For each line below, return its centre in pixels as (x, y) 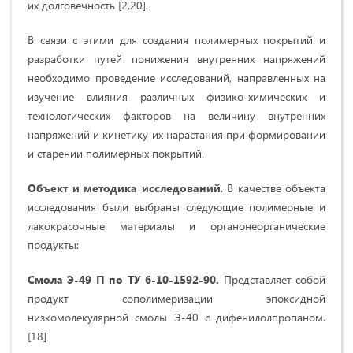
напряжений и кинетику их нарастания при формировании (176, 135)
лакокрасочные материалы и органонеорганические (176, 226)
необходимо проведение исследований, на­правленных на (176, 78)
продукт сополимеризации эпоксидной (176, 299)
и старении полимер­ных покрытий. (116, 154)
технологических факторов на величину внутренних (176, 116)
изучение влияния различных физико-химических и (176, 97)
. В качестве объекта (273, 188)
